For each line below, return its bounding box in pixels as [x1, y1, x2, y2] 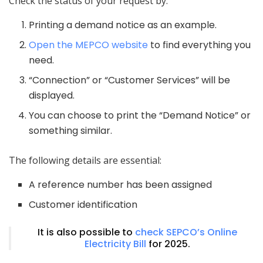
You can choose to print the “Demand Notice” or [29, 108, 251, 122]
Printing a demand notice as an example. [29, 18, 217, 32]
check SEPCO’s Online [135, 225, 237, 239]
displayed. [29, 88, 75, 102]
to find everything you [148, 38, 251, 52]
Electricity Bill [85, 237, 146, 251]
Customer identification [29, 197, 138, 211]
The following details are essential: [9, 153, 161, 167]
